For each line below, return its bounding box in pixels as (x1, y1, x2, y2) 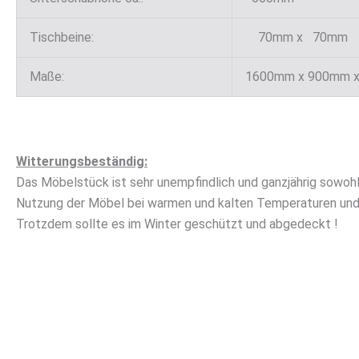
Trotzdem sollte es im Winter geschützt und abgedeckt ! (16, 216, 338, 232)
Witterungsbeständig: (16, 153, 147, 169)
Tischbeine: (30, 30, 94, 46)
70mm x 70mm (245, 30, 348, 46)
